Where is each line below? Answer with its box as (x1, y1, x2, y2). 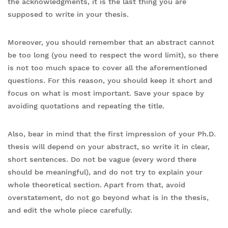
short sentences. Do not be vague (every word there (8, 155, 196, 163)
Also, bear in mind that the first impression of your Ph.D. (8, 129, 216, 138)
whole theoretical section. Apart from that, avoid (8, 180, 185, 189)
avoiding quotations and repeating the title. (8, 101, 164, 110)
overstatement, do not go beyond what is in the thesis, (8, 193, 209, 202)
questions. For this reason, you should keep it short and (8, 76, 212, 84)
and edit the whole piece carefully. (8, 206, 132, 214)
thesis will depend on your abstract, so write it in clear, (8, 142, 210, 151)
